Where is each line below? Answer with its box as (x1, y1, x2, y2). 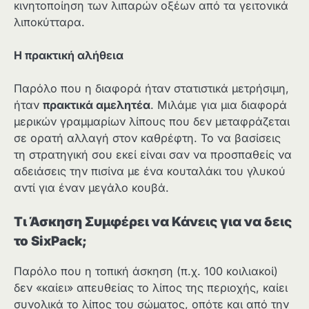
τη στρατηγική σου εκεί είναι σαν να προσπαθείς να (14, 148, 292, 162)
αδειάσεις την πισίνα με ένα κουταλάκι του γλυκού (14, 164, 286, 179)
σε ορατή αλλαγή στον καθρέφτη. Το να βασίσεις (14, 131, 281, 146)
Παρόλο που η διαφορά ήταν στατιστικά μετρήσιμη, (14, 81, 289, 96)
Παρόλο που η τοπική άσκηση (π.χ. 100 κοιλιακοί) (14, 263, 278, 278)
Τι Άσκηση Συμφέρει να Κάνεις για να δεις (14, 214, 292, 230)
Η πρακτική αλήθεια (14, 48, 123, 63)
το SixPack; (14, 233, 87, 250)
